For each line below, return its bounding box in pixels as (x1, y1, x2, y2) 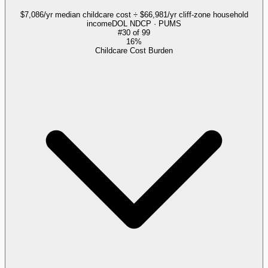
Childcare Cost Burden (95, 45, 173, 55)
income (87, 19, 112, 28)
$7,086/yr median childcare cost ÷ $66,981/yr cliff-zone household (20, 10, 248, 19)
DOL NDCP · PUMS (112, 19, 181, 28)
